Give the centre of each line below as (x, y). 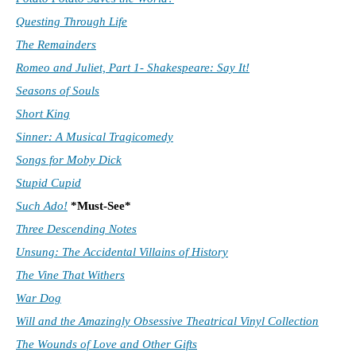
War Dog (39, 298)
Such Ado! (42, 206)
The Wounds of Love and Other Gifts (106, 344)
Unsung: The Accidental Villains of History (122, 252)
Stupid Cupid (48, 183)
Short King (43, 114)
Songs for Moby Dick (69, 160)
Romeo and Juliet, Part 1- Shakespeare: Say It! (133, 68)
